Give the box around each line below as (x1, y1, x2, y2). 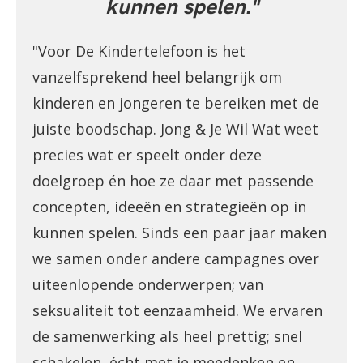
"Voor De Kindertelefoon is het (32, 41, 246, 62)
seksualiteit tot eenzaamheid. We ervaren (32, 301, 322, 321)
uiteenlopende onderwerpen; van (32, 275, 263, 295)
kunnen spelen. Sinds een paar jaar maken (32, 223, 327, 243)
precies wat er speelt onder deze (32, 145, 262, 165)
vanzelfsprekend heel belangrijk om (32, 67, 282, 88)
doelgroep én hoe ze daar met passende (32, 171, 314, 191)
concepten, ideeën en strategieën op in (32, 197, 306, 217)
